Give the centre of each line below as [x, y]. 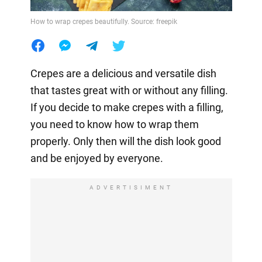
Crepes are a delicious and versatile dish [123, 73]
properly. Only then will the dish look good [125, 141]
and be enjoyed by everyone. [96, 158]
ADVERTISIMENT [131, 187]
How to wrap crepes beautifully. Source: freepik [104, 21]
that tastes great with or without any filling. [129, 90]
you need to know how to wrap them [114, 124]
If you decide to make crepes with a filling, [127, 107]
